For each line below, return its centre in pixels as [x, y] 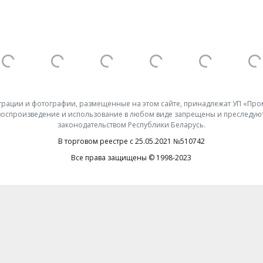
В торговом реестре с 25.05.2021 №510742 [131, 141]
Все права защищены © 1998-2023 [131, 158]
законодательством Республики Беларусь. [131, 125]
